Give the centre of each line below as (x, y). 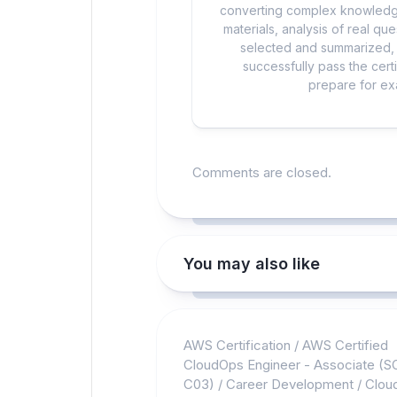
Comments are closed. (262, 172)
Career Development (290, 384)
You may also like (252, 264)
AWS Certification (237, 345)
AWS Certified (345, 345)
